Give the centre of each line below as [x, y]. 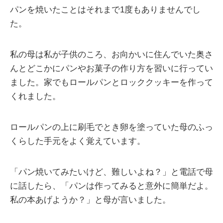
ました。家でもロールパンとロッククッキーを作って [111, 83]
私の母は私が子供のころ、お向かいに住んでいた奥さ [111, 55]
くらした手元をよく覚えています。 [78, 141]
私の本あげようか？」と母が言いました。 [90, 200]
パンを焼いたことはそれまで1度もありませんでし [105, 10]
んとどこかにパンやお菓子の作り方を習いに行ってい [111, 69]
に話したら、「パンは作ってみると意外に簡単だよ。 [111, 186]
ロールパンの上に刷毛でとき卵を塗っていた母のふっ [111, 127]
